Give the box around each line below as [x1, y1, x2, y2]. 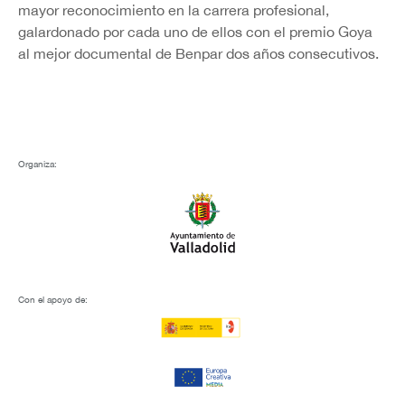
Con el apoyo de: [18, 293, 88, 305]
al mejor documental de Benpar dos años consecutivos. [18, 45, 379, 62]
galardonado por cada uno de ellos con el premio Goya [18, 24, 372, 41]
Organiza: [18, 157, 57, 169]
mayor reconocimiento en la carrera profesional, [18, 2, 329, 19]
